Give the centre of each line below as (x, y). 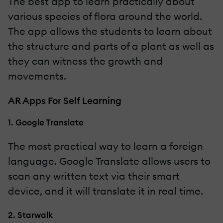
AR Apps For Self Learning (65, 100)
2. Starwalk (30, 215)
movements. (37, 76)
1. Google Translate (46, 122)
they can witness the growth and (85, 61)
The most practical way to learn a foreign (106, 146)
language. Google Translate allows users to (109, 161)
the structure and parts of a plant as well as (111, 46)
